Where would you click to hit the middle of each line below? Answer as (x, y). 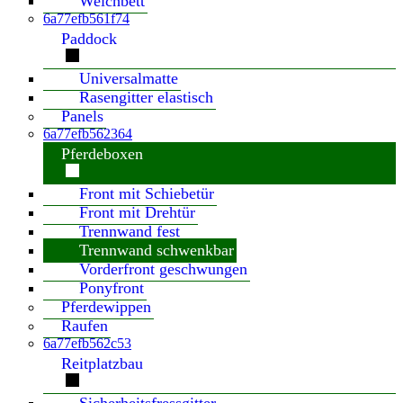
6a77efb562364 (88, 134)
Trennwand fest (130, 231)
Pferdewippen (106, 307)
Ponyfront (112, 288)
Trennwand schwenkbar (157, 250)
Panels (82, 116)
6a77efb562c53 (87, 343)
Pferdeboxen (102, 154)
